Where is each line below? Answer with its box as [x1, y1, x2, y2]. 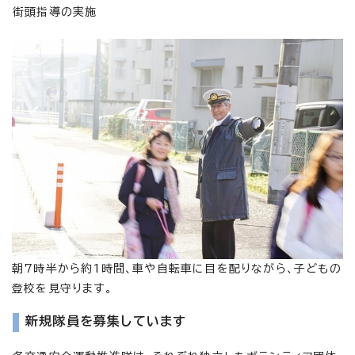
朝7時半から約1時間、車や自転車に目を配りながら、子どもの [12, 263, 342, 275]
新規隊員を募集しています [25, 315, 186, 328]
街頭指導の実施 [13, 6, 97, 17]
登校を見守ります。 [12, 283, 113, 295]
